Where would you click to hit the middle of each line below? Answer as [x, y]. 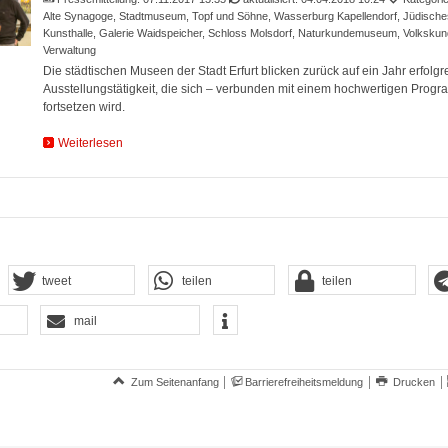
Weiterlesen [90, 143]
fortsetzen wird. [83, 107]
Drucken [414, 381]
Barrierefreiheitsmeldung [304, 381]
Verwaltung [69, 50]
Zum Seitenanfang [174, 381]
